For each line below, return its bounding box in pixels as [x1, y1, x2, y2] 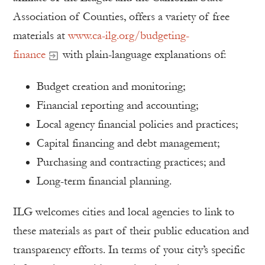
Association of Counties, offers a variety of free [13, 10, 230, 24]
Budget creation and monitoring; [37, 80, 185, 93]
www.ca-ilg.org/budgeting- [68, 29, 189, 43]
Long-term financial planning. [37, 174, 172, 188]
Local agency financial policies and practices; [37, 118, 238, 131]
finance [13, 48, 46, 62]
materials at [13, 29, 68, 43]
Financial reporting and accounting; [37, 99, 198, 112]
